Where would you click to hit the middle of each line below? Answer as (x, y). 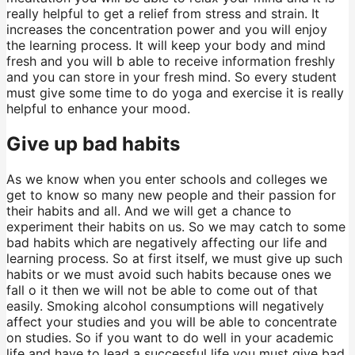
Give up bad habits (93, 143)
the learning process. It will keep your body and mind (166, 45)
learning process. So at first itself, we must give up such (174, 258)
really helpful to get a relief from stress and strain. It (163, 13)
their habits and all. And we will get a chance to (149, 210)
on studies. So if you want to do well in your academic (170, 337)
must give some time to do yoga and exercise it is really (175, 92)
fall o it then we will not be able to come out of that (162, 290)
